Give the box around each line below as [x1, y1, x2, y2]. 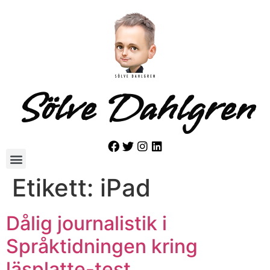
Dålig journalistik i [6, 212, 167, 235]
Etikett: [12, 173, 100, 202]
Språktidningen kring [6, 234, 198, 258]
